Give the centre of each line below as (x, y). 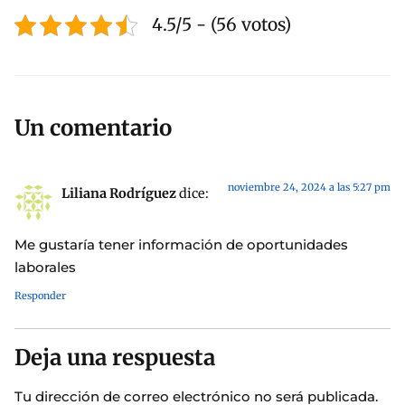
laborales (45, 268)
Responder (40, 296)
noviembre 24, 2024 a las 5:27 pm (309, 187)
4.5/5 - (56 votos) (221, 25)
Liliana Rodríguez (119, 193)
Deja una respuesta (115, 358)
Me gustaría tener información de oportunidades (181, 245)
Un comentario (93, 127)
